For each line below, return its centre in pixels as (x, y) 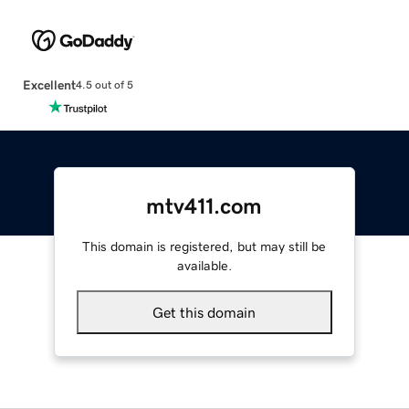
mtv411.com (204, 206)
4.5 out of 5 (104, 85)
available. (204, 265)
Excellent (49, 84)
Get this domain (204, 312)
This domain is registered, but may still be (204, 246)
